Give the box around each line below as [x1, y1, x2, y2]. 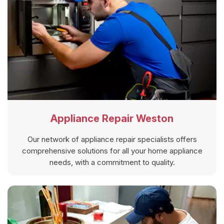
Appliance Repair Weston [50, 112, 173, 124]
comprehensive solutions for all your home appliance [21, 145, 202, 155]
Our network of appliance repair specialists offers [27, 134, 197, 144]
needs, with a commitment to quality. [49, 157, 175, 167]
